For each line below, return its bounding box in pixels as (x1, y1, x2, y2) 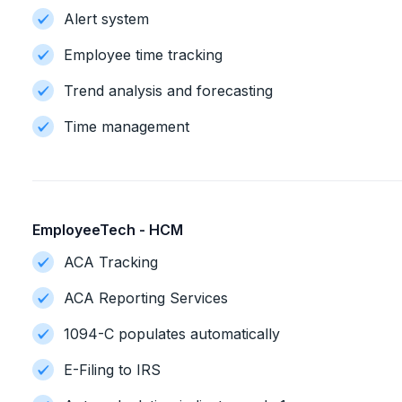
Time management (64, 118, 189, 135)
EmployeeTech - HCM (32, 221, 183, 239)
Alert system (64, 10, 149, 28)
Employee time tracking (64, 46, 223, 64)
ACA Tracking (64, 253, 158, 271)
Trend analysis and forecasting (64, 82, 273, 100)
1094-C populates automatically (64, 325, 280, 343)
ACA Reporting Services (64, 289, 228, 307)
